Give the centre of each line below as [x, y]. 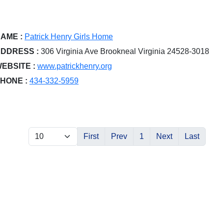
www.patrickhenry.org [75, 66]
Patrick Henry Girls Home [69, 36]
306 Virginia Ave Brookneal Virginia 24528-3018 [124, 51]
